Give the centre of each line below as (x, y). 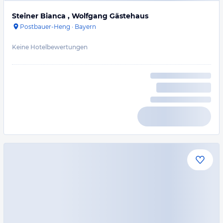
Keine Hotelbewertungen (50, 47)
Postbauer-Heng (45, 27)
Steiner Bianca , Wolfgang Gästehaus (80, 16)
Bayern (85, 27)
